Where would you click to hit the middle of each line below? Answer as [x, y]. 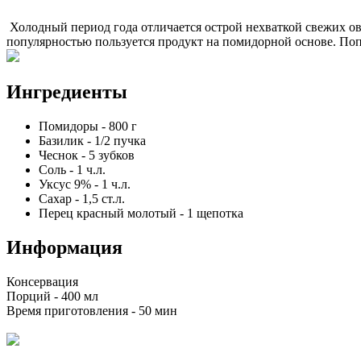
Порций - [34, 296]
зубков [116, 155]
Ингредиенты [67, 91]
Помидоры [68, 126]
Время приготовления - [73, 310]
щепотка [220, 213]
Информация [64, 247]
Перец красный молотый [108, 213]
